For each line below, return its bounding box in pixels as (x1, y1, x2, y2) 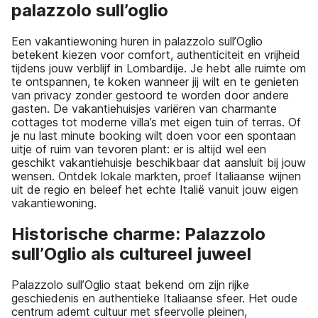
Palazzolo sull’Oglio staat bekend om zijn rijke (11, 278, 249, 292)
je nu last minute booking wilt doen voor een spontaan (11, 128, 296, 143)
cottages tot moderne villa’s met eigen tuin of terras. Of (11, 115, 301, 130)
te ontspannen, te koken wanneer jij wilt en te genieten (11, 75, 299, 89)
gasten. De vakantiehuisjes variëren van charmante (11, 102, 277, 116)
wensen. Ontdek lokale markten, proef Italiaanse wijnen (11, 169, 301, 184)
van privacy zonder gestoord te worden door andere (11, 88, 289, 103)
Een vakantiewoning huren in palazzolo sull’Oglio (11, 34, 263, 49)
